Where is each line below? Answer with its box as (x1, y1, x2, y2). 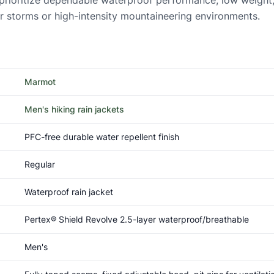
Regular (24, 159, 55, 169)
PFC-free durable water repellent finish (24, 131, 179, 142)
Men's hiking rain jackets (24, 104, 124, 114)
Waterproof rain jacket (24, 187, 113, 197)
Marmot (24, 76, 56, 87)
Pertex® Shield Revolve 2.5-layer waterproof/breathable (24, 214, 249, 224)
